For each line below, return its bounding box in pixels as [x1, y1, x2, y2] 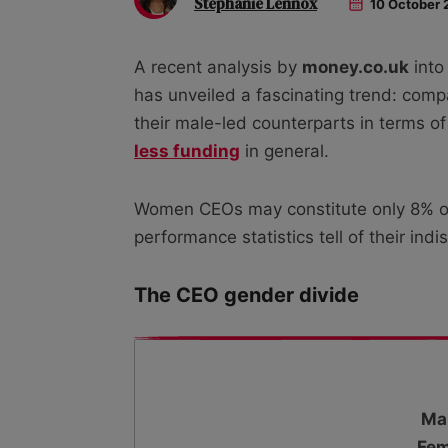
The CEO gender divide [134, 282, 359, 307]
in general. [240, 140, 329, 161]
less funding [134, 140, 240, 161]
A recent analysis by [134, 56, 302, 77]
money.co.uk [302, 56, 409, 77]
